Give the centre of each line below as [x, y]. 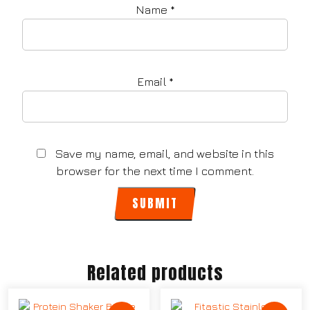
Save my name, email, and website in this [164, 154]
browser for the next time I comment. [155, 171]
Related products [155, 273]
